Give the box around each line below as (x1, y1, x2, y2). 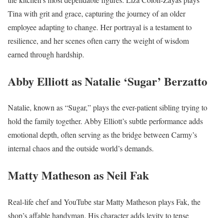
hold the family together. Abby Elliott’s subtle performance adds (8, 116, 203, 127)
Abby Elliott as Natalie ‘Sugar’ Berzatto (8, 72, 207, 90)
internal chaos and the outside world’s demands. (8, 143, 154, 154)
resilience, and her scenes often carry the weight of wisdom (8, 35, 189, 46)
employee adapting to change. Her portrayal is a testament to (8, 21, 192, 32)
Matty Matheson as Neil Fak (8, 166, 149, 184)
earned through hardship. (8, 49, 84, 59)
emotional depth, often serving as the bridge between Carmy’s (8, 129, 197, 140)
